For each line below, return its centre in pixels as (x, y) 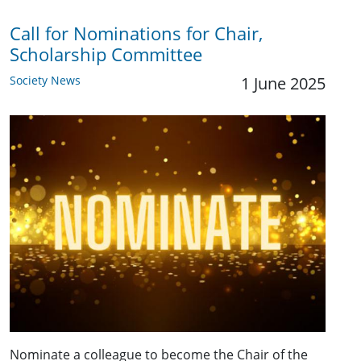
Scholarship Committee (106, 55)
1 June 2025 (283, 84)
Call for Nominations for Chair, (136, 34)
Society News (45, 81)
